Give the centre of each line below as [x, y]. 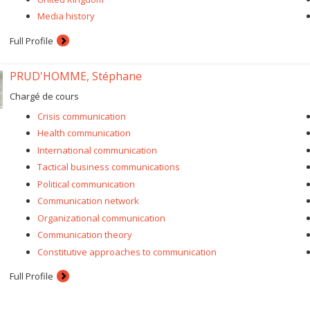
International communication [97, 150]
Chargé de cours [44, 96]
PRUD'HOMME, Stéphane [76, 76]
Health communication [84, 133]
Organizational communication [101, 218]
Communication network [88, 201]
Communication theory [85, 235]
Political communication [86, 184]
